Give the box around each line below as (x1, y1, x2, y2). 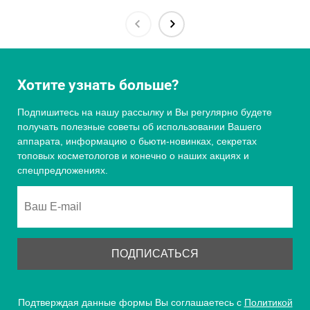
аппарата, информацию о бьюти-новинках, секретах (17, 136, 257, 147)
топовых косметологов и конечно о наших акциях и (17, 150, 249, 161)
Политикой (244, 297, 293, 308)
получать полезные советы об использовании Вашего (17, 121, 262, 132)
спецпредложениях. (17, 165, 108, 176)
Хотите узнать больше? (17, 76, 179, 93)
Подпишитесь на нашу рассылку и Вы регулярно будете (17, 107, 272, 118)
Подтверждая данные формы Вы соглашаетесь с (17, 297, 244, 308)
